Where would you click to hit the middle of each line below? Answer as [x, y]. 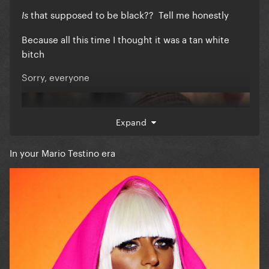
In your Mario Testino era [62, 152]
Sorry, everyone [56, 77]
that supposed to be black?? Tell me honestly [130, 14]
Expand [133, 122]
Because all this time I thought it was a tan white [125, 39]
